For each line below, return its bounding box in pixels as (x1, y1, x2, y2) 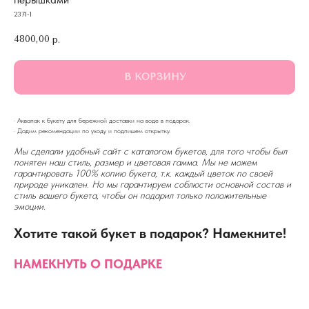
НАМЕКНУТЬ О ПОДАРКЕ (14, 256, 162, 271)
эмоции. (14, 200, 46, 212)
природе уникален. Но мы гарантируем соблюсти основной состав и (14, 178, 291, 190)
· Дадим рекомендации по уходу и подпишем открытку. (14, 126, 170, 134)
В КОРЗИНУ (123, 70, 186, 83)
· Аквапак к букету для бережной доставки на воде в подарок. (14, 115, 190, 124)
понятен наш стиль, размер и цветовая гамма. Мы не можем (14, 156, 257, 168)
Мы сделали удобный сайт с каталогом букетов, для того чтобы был (14, 145, 287, 157)
